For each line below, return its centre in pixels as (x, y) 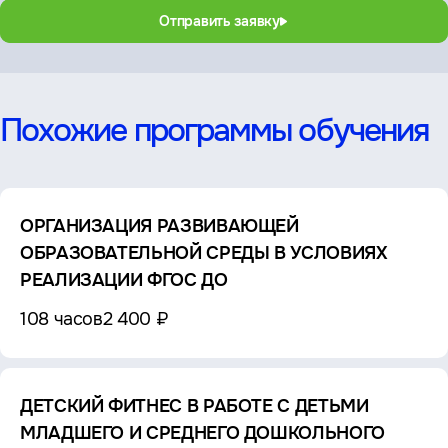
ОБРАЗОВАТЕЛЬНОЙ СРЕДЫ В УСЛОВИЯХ (204, 253)
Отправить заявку (219, 21)
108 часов (61, 319)
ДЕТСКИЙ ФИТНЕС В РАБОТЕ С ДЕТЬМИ (194, 406)
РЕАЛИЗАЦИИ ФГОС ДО (124, 280)
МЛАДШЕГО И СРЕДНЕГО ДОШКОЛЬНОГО (202, 433)
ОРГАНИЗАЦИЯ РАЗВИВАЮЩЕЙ (159, 226)
